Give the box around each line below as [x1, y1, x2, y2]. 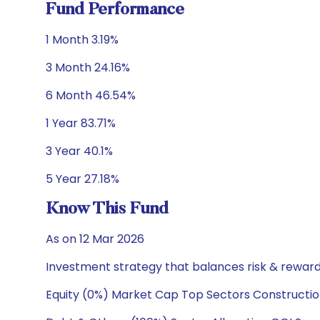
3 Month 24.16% [46, 59, 130, 76]
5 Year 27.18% [46, 171, 119, 187]
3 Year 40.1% [46, 143, 113, 159]
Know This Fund [46, 201, 169, 218]
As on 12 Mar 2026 [46, 231, 144, 247]
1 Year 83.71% [46, 115, 116, 131]
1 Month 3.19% [46, 31, 119, 48]
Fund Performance [46, 1, 184, 19]
